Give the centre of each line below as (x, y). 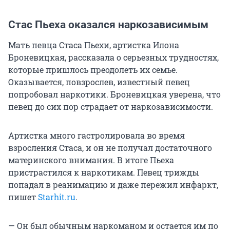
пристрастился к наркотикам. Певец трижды (104, 172)
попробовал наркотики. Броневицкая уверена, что (114, 94)
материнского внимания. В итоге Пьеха (91, 160)
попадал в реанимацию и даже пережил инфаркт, (113, 184)
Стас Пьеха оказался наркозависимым (108, 24)
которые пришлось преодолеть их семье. (93, 69)
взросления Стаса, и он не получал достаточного (110, 147)
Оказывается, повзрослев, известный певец (99, 82)
